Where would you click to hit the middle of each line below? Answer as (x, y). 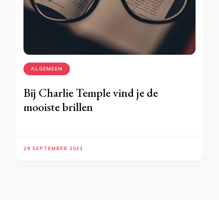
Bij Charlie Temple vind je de (91, 93)
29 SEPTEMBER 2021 (53, 149)
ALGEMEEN (47, 69)
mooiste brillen (58, 107)
